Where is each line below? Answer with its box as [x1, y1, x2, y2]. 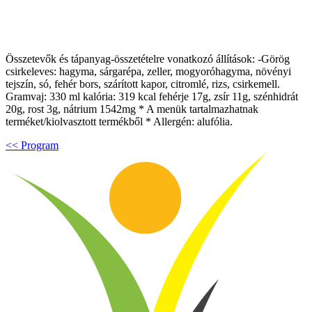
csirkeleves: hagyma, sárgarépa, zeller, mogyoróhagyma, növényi [6, 65, 291, 77]
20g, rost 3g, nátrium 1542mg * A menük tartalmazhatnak [6, 102, 258, 115]
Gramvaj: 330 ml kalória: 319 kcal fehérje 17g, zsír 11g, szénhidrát [6, 90, 298, 102]
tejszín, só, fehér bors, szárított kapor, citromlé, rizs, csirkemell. [6, 77, 280, 90]
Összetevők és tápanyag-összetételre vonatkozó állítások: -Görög [6, 52, 290, 65]
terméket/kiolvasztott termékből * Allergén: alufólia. [6, 115, 233, 127]
